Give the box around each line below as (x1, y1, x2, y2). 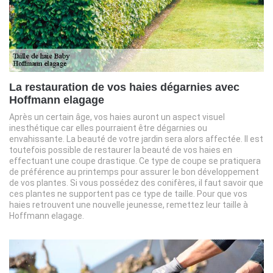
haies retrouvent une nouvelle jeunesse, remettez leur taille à (9, 200, 248, 210)
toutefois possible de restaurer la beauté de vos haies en (9, 145, 232, 155)
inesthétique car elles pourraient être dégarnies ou (9, 123, 207, 133)
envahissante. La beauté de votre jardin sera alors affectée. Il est (9, 134, 263, 144)
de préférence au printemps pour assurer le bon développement (9, 167, 259, 177)
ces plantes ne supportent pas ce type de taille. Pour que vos (9, 189, 247, 199)
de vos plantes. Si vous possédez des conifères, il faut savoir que (9, 178, 263, 188)
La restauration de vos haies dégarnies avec (9, 81, 239, 93)
